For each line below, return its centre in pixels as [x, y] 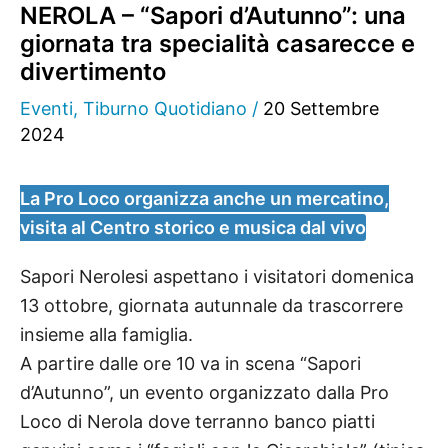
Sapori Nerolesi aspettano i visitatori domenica [217, 277]
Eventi [46, 109]
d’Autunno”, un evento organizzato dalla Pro [204, 393]
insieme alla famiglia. [106, 335]
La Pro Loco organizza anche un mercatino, [204, 199]
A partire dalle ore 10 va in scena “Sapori [190, 364]
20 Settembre [321, 109]
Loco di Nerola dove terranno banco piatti [197, 422]
